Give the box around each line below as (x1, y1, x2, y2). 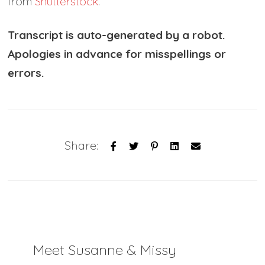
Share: (64, 138, 98, 153)
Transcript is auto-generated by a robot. (8, 28, 225, 43)
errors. (8, 66, 44, 80)
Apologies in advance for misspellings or (8, 47, 227, 62)
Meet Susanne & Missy (33, 241, 176, 259)
